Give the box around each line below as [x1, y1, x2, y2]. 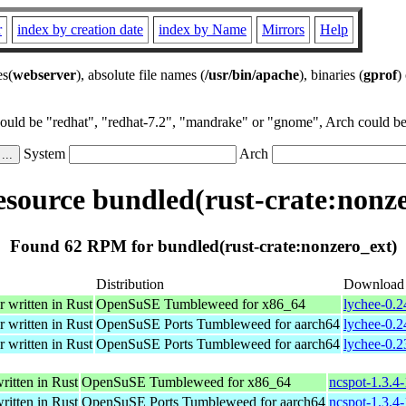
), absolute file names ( [76, 67, 205, 82]
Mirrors [262, 22, 304, 37]
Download [343, 275, 404, 292]
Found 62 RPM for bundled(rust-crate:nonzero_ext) [9, 236, 397, 256]
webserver [13, 67, 76, 82]
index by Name [159, 22, 246, 37]
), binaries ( [299, 67, 363, 82]
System [20, 146, 69, 161]
